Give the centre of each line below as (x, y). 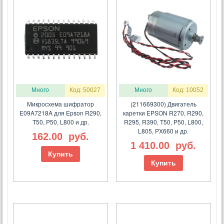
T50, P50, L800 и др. (60, 122)
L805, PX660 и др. (163, 131)
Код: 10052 (188, 90)
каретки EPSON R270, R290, (163, 113)
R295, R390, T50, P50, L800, (163, 122)
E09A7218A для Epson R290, (61, 113)
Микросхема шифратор (61, 104)
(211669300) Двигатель (163, 104)
